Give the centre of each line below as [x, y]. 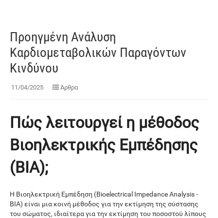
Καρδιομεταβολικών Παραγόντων [98, 52]
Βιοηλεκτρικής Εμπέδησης [104, 145]
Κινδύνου [34, 68]
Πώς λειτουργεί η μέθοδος [104, 122]
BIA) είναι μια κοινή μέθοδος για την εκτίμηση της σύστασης [104, 204]
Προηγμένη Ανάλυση [63, 37]
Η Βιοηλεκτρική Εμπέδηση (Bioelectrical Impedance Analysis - [104, 194]
